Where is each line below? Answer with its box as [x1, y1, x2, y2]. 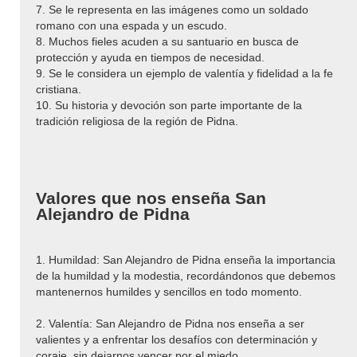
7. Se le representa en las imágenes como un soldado [36, 2, 308, 16]
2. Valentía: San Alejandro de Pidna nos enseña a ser [36, 317, 304, 331]
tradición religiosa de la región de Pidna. [36, 114, 238, 127]
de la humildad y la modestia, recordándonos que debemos [36, 269, 335, 283]
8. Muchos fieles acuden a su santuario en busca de [36, 34, 299, 48]
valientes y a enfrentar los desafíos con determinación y [36, 333, 317, 347]
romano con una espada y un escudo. [36, 18, 227, 32]
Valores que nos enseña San [36, 188, 266, 207]
